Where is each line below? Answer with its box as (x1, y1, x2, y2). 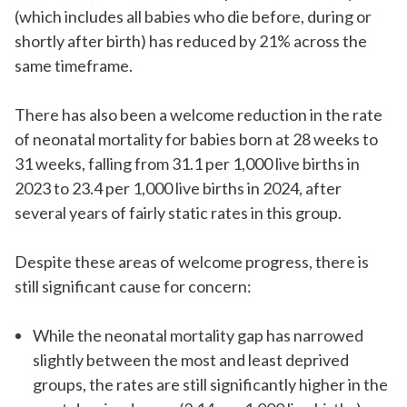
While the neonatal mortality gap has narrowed (32, 325, 363, 346)
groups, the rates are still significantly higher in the (32, 374, 388, 395)
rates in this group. (208, 203, 342, 223)
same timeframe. (15, 55, 135, 76)
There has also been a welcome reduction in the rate (15, 104, 382, 125)
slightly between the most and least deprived (32, 350, 349, 371)
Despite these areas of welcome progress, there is (15, 252, 369, 273)
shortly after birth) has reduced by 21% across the (15, 31, 367, 52)
